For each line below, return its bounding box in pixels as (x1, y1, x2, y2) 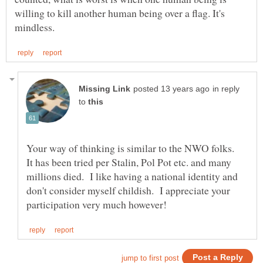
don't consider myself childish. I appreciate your (26, 183, 230, 197)
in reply (213, 84, 240, 93)
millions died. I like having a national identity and (26, 168, 238, 183)
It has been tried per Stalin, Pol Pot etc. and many (26, 154, 231, 169)
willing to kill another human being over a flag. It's (15, 5, 225, 20)
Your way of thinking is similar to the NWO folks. (26, 140, 238, 155)
